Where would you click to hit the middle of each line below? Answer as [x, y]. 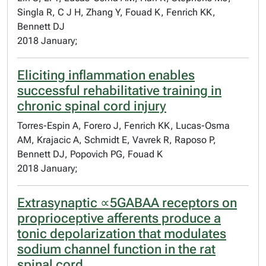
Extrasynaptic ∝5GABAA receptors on [127, 203]
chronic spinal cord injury [92, 106]
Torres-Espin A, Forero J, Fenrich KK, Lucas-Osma [123, 126]
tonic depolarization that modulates [122, 234]
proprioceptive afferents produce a [119, 218]
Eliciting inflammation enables [106, 75]
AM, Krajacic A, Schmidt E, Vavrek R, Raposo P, [117, 140]
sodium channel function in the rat [116, 249]
